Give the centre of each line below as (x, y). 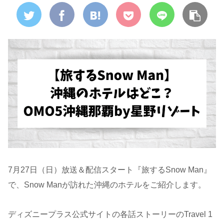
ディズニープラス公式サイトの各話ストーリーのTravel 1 (110, 214)
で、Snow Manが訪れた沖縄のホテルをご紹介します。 (107, 185)
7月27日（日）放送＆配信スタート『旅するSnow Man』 (110, 170)
